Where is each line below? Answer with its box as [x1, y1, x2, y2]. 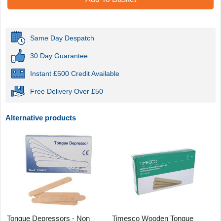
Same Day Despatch [30, 34, 94, 42]
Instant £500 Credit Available [30, 69, 119, 77]
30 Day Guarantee [30, 51, 88, 60]
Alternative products [5, 113, 76, 122]
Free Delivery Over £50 [30, 87, 103, 95]
